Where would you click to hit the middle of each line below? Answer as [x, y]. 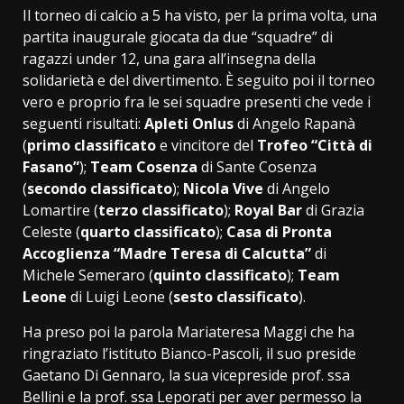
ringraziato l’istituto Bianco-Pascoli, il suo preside [189, 353]
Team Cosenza [146, 166]
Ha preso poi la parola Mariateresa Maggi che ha [188, 331]
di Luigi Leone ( [120, 296]
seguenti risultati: [83, 123]
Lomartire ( [60, 210]
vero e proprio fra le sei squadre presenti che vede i [197, 101]
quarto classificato [148, 231]
